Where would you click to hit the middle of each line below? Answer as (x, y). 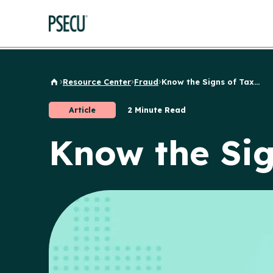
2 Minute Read (157, 110)
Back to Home (77, 85)
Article (82, 110)
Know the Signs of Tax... (211, 82)
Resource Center (97, 82)
